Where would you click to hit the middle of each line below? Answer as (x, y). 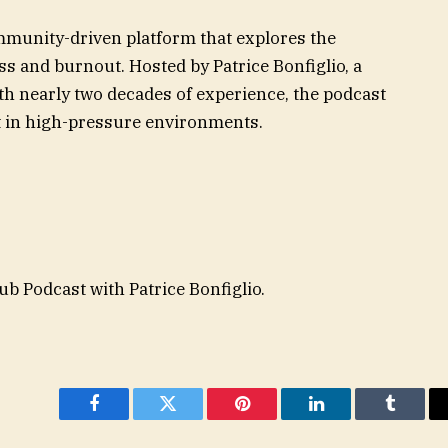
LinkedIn (347, 418)
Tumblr (415, 418)
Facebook (127, 418)
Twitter (192, 418)
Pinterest (272, 418)
